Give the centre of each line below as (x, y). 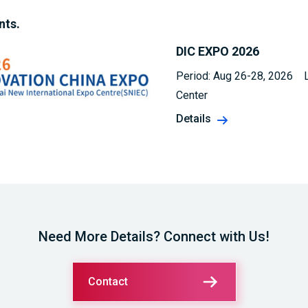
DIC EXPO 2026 (218, 52)
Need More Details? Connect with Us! (154, 237)
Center (192, 96)
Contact (108, 282)
